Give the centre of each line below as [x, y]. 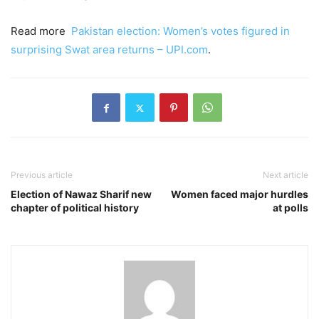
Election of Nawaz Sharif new [81, 194]
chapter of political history [75, 208]
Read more [41, 31]
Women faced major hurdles [240, 194]
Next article [286, 175]
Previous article [42, 175]
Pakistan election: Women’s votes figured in [181, 31]
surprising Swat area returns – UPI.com [109, 50]
